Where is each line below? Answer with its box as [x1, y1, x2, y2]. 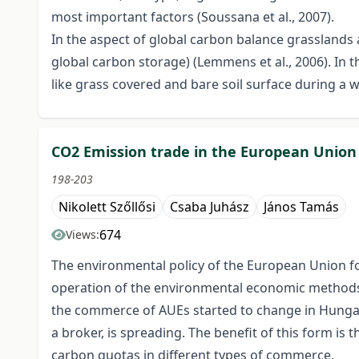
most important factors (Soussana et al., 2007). [51, 8, 334, 26]
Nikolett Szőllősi [58, 198, 155, 216]
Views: [66, 227, 99, 243]
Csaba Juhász [170, 198, 249, 216]
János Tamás [264, 198, 339, 216]
